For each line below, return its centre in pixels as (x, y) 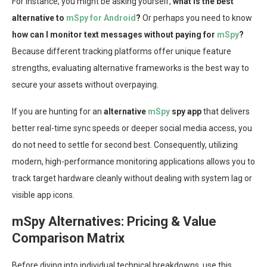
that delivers (226, 111)
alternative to (39, 18)
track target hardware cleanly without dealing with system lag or (132, 178)
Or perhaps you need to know (196, 18)
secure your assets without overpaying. (85, 84)
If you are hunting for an (58, 111)
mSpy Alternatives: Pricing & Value (114, 221)
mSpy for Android (101, 18)
